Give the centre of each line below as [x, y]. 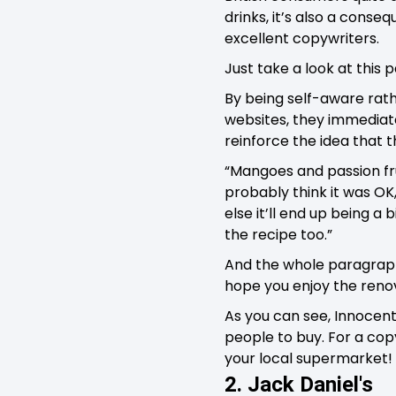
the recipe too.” [278, 234]
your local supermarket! [308, 358]
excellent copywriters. [302, 38]
